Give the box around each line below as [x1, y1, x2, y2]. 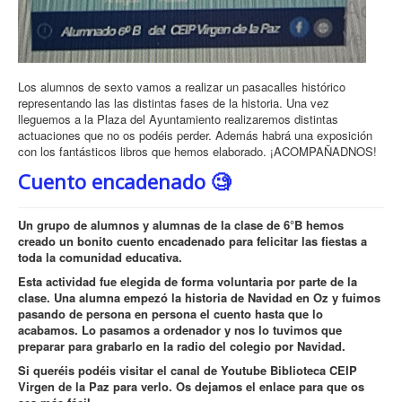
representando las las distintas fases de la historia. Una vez [18, 93, 329, 111]
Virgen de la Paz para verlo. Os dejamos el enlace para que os [18, 377, 364, 395]
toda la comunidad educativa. [18, 248, 182, 266]
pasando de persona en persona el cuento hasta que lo [18, 304, 323, 322]
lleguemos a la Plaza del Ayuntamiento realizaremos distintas [18, 109, 338, 127]
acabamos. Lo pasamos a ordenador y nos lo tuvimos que [18, 320, 342, 338]
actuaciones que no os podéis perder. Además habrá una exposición [18, 126, 372, 144]
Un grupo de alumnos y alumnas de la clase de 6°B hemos [18, 215, 344, 233]
